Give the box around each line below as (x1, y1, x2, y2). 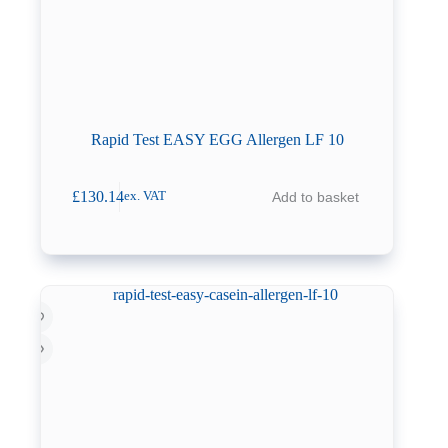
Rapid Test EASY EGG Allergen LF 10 (90, 131, 344, 149)
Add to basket (271, 188, 359, 205)
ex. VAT (124, 189, 167, 204)
